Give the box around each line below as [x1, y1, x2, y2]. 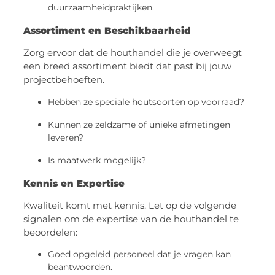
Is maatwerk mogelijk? [48, 154, 147, 166]
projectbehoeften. [23, 74, 105, 86]
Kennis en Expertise [23, 177, 125, 189]
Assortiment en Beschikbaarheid [23, 24, 192, 36]
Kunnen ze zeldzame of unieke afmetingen [48, 118, 231, 130]
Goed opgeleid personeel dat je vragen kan [48, 249, 231, 260]
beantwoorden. [48, 261, 113, 273]
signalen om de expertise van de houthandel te [23, 212, 239, 225]
